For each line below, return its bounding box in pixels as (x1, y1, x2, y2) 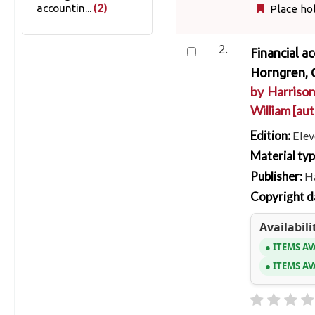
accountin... (36, 1, 91, 14)
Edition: (250, 127, 293, 143)
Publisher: (250, 168, 305, 184)
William (250, 102, 291, 118)
